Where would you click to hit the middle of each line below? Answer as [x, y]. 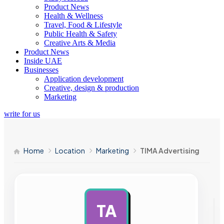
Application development [84, 79]
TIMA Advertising [170, 150]
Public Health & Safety [80, 34]
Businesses [41, 70]
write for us [22, 114]
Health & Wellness [73, 16]
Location [70, 150]
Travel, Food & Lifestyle [83, 25]
